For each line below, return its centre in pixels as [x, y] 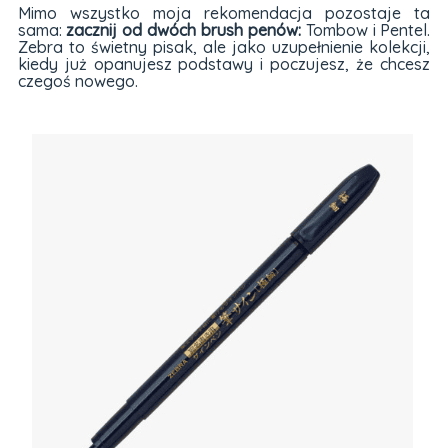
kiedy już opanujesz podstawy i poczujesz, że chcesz [224, 64]
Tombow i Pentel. [365, 30]
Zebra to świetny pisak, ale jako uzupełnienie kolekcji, [224, 47]
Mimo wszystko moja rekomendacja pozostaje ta [224, 13]
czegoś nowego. [77, 81]
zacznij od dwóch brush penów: [183, 30]
